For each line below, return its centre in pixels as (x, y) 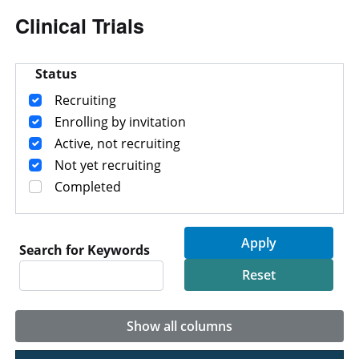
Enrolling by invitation (121, 122)
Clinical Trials (80, 25)
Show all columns (179, 327)
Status (56, 74)
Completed (88, 187)
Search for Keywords (85, 250)
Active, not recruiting (118, 144)
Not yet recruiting (108, 165)
